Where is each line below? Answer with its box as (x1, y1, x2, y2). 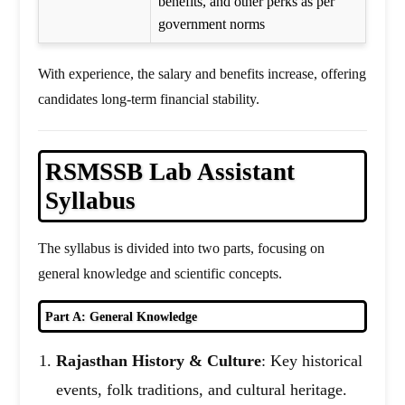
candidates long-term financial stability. (38, 91, 260, 108)
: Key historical (261, 352, 363, 371)
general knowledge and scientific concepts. (38, 266, 283, 282)
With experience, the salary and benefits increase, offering (38, 66, 367, 82)
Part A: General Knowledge (45, 309, 198, 325)
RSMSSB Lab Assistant (45, 158, 296, 186)
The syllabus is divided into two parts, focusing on (38, 240, 325, 257)
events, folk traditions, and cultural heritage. (56, 381, 348, 400)
